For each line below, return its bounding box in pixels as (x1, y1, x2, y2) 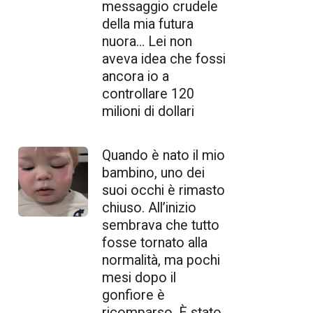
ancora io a (102, 68, 169, 85)
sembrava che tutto (102, 217, 219, 233)
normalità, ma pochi (102, 252, 220, 268)
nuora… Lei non (102, 33, 192, 50)
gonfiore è (102, 286, 165, 303)
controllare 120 (102, 85, 194, 102)
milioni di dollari (102, 103, 194, 119)
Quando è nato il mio (102, 147, 225, 163)
